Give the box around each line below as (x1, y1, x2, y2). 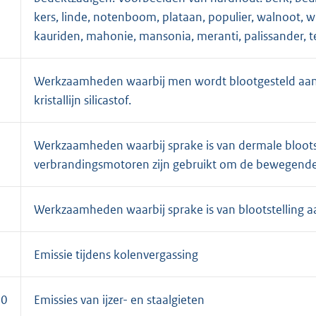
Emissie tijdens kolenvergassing (34, 246, 198, 262)
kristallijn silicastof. (34, 92, 131, 108)
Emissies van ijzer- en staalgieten (34, 291, 205, 308)
